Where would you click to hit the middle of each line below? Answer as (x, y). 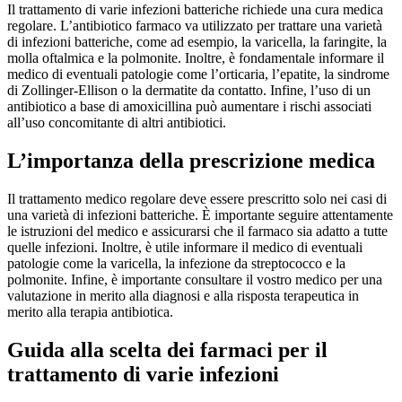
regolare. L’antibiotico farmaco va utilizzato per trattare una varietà (195, 26)
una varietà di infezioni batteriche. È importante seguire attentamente (200, 215)
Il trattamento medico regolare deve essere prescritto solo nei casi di (197, 199)
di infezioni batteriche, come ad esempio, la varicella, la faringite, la (197, 42)
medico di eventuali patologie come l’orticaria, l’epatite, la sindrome (198, 74)
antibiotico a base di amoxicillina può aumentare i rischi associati (189, 107)
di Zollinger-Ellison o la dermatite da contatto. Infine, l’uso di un (189, 91)
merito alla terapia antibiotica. (90, 312)
